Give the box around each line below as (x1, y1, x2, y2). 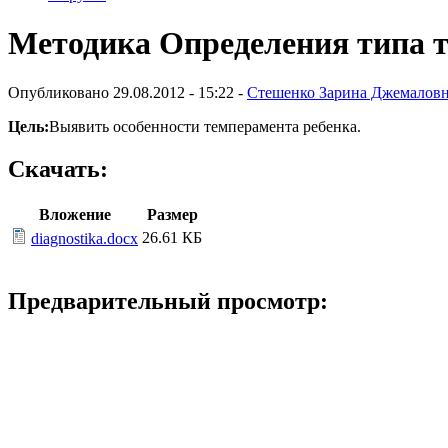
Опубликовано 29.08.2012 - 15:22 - (8, 83, 247, 101)
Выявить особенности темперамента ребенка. (49, 117, 365, 135)
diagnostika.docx (31, 229, 138, 247)
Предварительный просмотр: (8, 288, 328, 315)
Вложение (38, 205, 111, 223)
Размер (146, 205, 198, 223)
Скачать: (8, 155, 108, 182)
